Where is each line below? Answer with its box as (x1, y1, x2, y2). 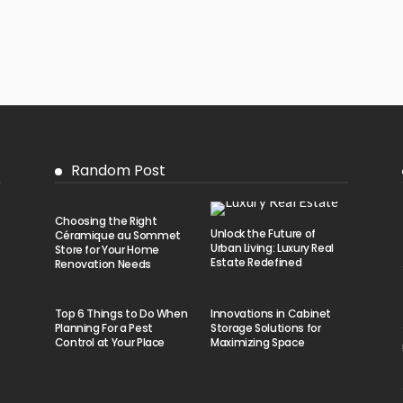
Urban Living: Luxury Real (210, 239, 334, 255)
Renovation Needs (54, 255, 151, 272)
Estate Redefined (210, 254, 302, 270)
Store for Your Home (54, 241, 159, 257)
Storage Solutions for (210, 320, 321, 336)
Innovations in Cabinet (210, 306, 332, 322)
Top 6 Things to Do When (54, 306, 188, 322)
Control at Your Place (54, 335, 166, 351)
